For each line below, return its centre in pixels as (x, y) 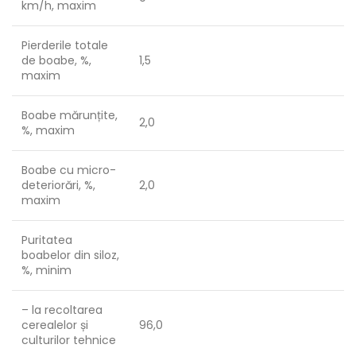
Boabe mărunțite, (70, 115)
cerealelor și (55, 325)
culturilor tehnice (69, 340)
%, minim (46, 270)
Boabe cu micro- (69, 170)
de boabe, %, (56, 60)
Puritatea (47, 240)
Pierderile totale (65, 45)
